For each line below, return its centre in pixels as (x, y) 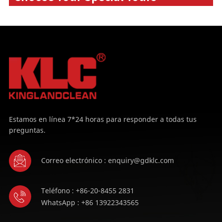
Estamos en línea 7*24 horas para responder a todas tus (103, 119)
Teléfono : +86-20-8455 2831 (87, 190)
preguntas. (27, 130)
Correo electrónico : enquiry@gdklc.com (107, 161)
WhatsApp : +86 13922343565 (90, 202)
